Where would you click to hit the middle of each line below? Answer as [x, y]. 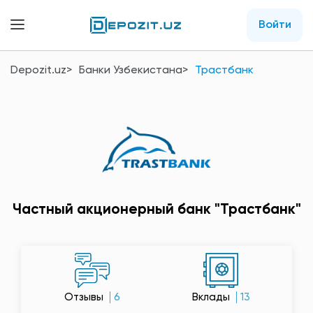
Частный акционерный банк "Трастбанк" [156, 210]
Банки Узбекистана [131, 71]
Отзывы [85, 297]
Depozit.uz [38, 71]
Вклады [212, 297]
